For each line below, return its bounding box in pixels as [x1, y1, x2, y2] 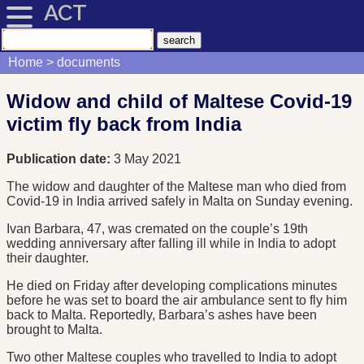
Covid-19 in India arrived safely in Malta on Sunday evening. [6, 194, 353, 209]
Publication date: [6, 152, 114, 167]
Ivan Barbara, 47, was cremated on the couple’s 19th [6, 222, 308, 236]
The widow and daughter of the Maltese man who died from [6, 180, 346, 194]
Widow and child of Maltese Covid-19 [6, 90, 352, 113]
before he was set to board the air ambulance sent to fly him [6, 293, 347, 308]
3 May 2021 [114, 152, 181, 167]
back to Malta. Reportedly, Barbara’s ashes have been [6, 308, 317, 323]
